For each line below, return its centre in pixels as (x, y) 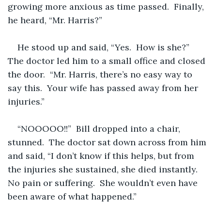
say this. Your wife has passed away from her (104, 88)
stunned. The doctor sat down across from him (108, 142)
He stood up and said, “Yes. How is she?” (106, 47)
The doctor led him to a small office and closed (108, 61)
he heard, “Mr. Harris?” (55, 20)
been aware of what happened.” (72, 196)
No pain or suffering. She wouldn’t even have (104, 183)
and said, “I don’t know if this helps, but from (102, 155)
